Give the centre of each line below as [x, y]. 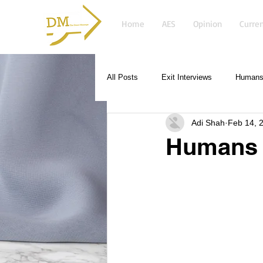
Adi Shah [208, 122]
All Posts [122, 77]
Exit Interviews [187, 77]
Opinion [208, 24]
